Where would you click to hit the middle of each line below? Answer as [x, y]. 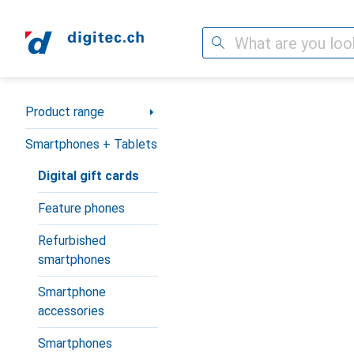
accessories [71, 311]
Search [221, 42]
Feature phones [81, 208]
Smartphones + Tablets [91, 144]
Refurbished [72, 241]
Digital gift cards [88, 176]
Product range [65, 112]
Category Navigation [83, 105]
